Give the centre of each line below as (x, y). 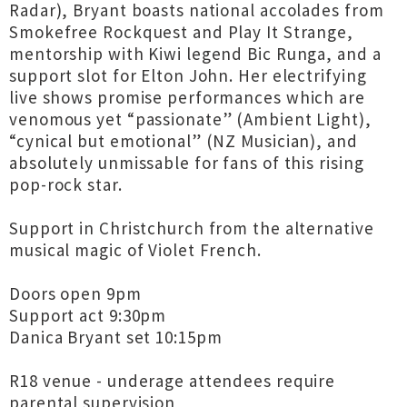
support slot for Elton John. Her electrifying (188, 75)
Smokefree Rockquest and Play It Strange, (181, 32)
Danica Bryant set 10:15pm (116, 337)
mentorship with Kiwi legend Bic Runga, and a (195, 54)
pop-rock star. (66, 184)
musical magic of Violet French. (135, 250)
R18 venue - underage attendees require (173, 381)
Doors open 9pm (75, 293)
